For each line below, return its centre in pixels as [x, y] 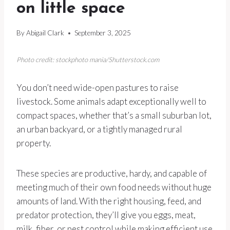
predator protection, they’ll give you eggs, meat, [106, 215]
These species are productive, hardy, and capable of [112, 174]
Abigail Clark [45, 33]
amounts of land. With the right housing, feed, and [109, 201]
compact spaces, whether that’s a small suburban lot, [114, 116]
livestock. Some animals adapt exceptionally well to [111, 102]
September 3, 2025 [103, 33]
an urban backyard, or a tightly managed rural [99, 129]
